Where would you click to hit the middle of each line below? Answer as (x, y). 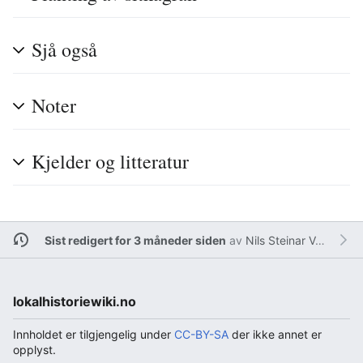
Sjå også (64, 50)
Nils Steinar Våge (280, 240)
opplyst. (34, 350)
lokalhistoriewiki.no (75, 302)
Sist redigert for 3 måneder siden (135, 240)
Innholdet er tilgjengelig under (94, 335)
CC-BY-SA (201, 335)
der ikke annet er (275, 335)
